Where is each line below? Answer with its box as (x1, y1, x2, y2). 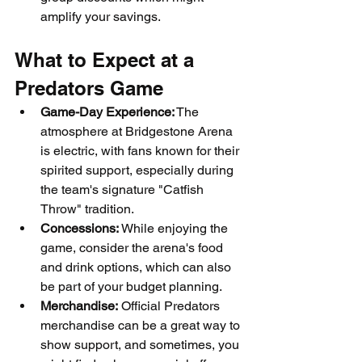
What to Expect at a (15, 48, 200, 71)
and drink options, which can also (40, 259, 234, 275)
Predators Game (15, 77, 163, 99)
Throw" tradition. (40, 201, 134, 217)
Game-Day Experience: (40, 104, 175, 120)
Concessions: (40, 221, 119, 236)
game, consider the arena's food (40, 240, 226, 255)
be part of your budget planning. (40, 279, 222, 294)
